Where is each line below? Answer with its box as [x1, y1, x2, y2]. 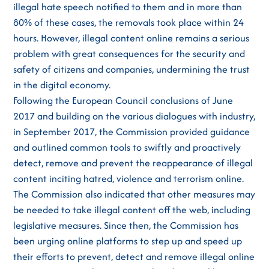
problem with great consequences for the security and [13, 46, 246, 61]
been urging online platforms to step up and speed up [13, 234, 243, 248]
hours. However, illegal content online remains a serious [13, 31, 250, 45]
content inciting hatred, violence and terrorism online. [13, 171, 244, 186]
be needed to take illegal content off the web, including [13, 202, 251, 217]
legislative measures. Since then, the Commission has [13, 218, 239, 232]
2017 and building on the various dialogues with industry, [13, 109, 256, 123]
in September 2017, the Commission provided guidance [13, 124, 250, 139]
